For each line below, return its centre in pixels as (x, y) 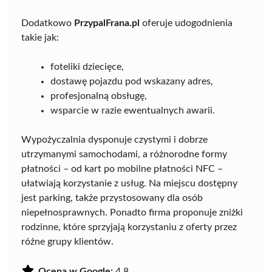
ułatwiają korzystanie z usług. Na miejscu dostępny (129, 184)
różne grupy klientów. (67, 242)
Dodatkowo (48, 23)
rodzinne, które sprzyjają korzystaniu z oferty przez (129, 227)
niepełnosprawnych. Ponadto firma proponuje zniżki (132, 213)
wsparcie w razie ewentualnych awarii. (133, 111)
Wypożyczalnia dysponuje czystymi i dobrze (114, 140)
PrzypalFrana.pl (107, 23)
